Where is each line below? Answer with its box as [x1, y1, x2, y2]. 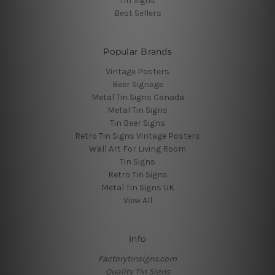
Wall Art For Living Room [89, 144, 186, 155]
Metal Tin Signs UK [101, 182, 174, 193]
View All [123, 195, 152, 206]
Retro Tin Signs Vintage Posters [75, 131, 200, 142]
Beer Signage [112, 79, 163, 90]
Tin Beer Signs [110, 118, 165, 129]
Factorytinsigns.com [98, 254, 177, 265]
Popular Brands [103, 46, 172, 58]
